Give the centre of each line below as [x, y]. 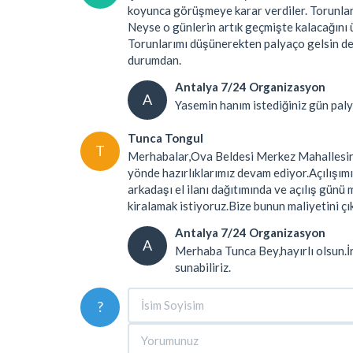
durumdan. [154, 59]
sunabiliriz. [203, 267]
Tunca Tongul [165, 137]
